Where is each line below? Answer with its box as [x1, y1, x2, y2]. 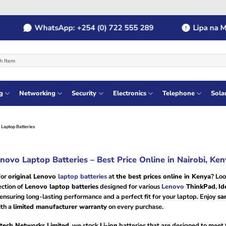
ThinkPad [184, 182, 215, 191]
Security [72, 89, 97, 98]
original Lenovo [8, 172, 56, 181]
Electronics [112, 89, 146, 98]
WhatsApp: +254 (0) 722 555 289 [18, 23, 138, 33]
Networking [19, 89, 55, 98]
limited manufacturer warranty [13, 202, 107, 211]
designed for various [98, 182, 161, 191]
